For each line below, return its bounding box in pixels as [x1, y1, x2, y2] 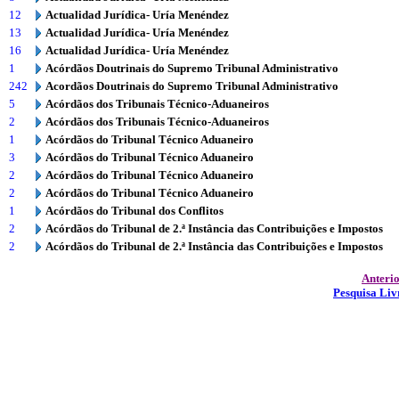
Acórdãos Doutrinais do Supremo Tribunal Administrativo [45, 61, 338, 75]
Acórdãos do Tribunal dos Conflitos [45, 204, 224, 217]
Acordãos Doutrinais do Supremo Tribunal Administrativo [45, 79, 338, 93]
